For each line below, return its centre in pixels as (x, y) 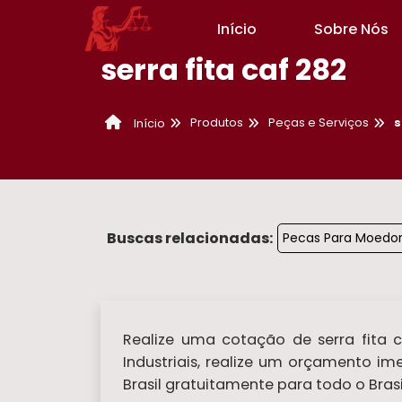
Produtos (217, 123)
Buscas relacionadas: (190, 238)
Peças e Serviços (319, 123)
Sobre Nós (351, 29)
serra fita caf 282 (223, 69)
